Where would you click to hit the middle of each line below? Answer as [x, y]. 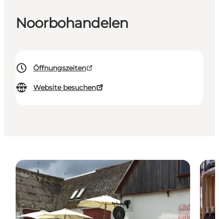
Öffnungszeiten [60, 68]
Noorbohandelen [72, 23]
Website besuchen [65, 88]
